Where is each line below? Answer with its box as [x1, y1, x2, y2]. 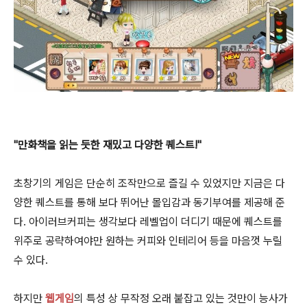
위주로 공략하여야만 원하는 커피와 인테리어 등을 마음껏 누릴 [14, 234, 282, 248]
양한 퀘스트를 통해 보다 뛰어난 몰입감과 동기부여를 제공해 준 [14, 196, 285, 210]
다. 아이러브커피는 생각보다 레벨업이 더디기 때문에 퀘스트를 [14, 215, 282, 229]
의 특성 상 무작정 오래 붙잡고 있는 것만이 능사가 [74, 292, 288, 306]
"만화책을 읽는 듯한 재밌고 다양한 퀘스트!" [14, 138, 201, 152]
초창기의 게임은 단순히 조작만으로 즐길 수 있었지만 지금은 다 [14, 177, 285, 191]
